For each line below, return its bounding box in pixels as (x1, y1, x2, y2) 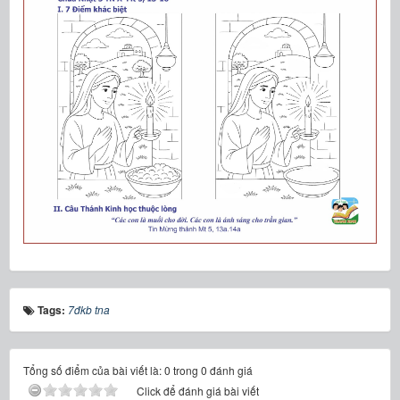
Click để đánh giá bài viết (137, 382, 259, 398)
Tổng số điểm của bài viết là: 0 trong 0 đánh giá (23, 362, 253, 378)
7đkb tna (68, 301, 110, 317)
